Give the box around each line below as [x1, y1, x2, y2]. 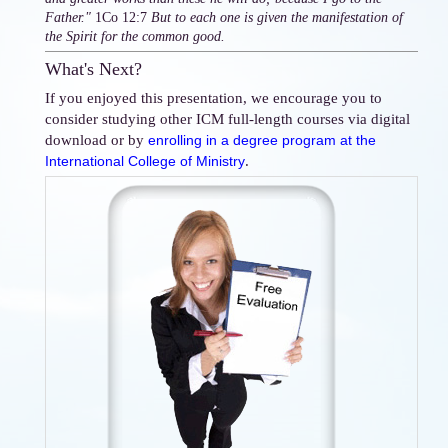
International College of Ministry [45, 152, 245, 169]
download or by [45, 130, 148, 148]
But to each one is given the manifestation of [151, 9, 403, 25]
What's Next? [45, 58, 142, 79]
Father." [45, 9, 91, 25]
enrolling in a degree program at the [148, 131, 376, 148]
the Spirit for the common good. [45, 28, 225, 44]
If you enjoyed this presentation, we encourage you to [45, 88, 382, 106]
